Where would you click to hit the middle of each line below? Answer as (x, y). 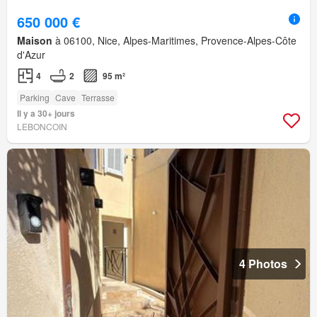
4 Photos (263, 263)
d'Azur (31, 55)
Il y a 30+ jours (46, 114)
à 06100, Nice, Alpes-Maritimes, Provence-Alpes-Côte (174, 41)
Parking (35, 98)
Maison (35, 41)
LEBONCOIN (42, 127)
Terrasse (98, 98)
